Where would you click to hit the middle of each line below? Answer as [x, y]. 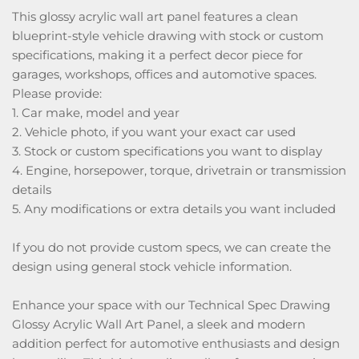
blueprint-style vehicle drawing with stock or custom [168, 36]
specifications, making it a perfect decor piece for [157, 55]
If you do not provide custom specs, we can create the [171, 247]
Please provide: [57, 93]
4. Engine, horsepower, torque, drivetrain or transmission [179, 170]
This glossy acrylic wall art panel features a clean [155, 16]
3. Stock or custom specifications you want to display [167, 151]
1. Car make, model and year [96, 113]
